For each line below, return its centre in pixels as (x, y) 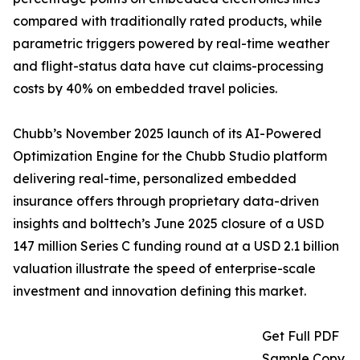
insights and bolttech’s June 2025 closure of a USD (168, 224)
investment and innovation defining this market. (160, 291)
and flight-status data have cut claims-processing (168, 66)
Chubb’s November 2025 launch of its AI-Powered (167, 134)
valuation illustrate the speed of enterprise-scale (164, 269)
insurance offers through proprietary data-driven (166, 201)
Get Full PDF (301, 336)
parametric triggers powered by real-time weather (171, 44)
